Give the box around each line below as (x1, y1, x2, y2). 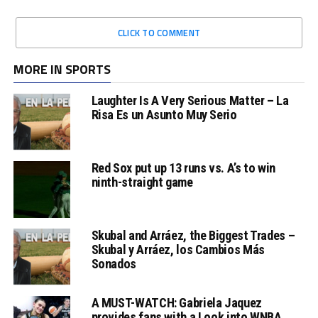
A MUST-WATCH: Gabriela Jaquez (91, 295, 262, 310)
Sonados (91, 256, 136, 271)
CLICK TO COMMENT (117, 25, 201, 40)
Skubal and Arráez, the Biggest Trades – (91, 227, 295, 243)
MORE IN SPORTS (13, 59, 111, 79)
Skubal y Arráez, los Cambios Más (91, 241, 265, 257)
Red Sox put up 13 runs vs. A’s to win (91, 160, 275, 175)
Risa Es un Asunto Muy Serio (91, 106, 237, 122)
